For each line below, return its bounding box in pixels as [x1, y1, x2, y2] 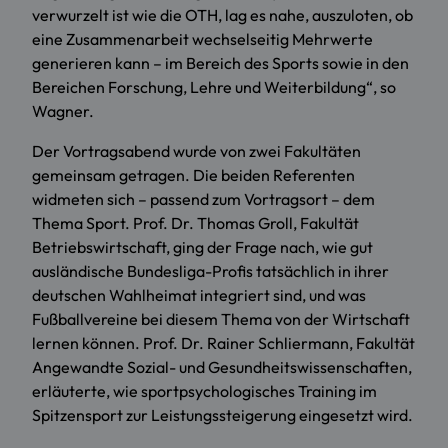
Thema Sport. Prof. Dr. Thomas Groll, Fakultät [32, 213, 359, 234]
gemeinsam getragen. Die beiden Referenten [32, 165, 355, 186]
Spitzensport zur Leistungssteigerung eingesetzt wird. [32, 405, 413, 426]
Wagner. [32, 101, 94, 122]
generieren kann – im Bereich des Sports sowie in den [32, 53, 409, 74]
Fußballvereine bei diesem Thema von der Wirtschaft [32, 309, 410, 330]
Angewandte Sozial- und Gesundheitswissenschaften [32, 357, 408, 378]
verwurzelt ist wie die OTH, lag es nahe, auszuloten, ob [32, 5, 413, 26]
